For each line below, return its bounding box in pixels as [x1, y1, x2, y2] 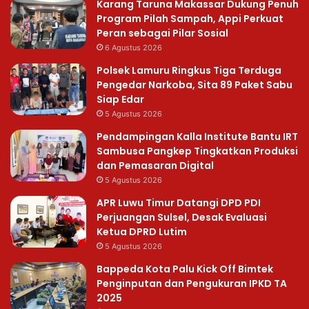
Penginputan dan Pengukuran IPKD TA [97, 276, 287, 290]
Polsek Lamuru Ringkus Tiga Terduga [97, 63, 281, 77]
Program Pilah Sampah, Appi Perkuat [97, 11, 283, 26]
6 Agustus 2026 [105, 42, 162, 52]
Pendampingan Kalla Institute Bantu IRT [97, 129, 298, 143]
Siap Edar [97, 92, 144, 106]
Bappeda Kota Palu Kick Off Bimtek [97, 261, 273, 276]
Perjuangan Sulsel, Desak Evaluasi [97, 210, 267, 224]
